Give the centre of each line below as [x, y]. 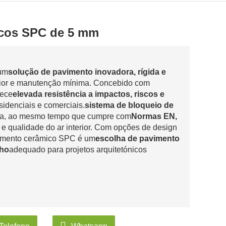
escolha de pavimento [137, 138]
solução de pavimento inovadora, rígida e [87, 72]
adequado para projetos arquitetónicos [78, 150]
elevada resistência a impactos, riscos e [89, 94]
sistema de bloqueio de [129, 105]
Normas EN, [154, 116]
